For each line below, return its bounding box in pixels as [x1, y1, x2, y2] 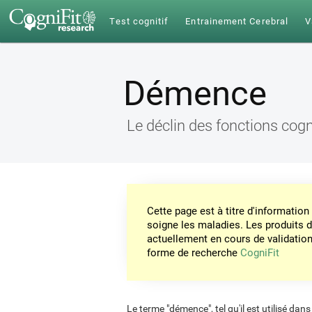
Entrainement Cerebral [185, 16, 289, 26]
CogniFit [240, 247, 280, 260]
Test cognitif [109, 16, 169, 26]
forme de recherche [147, 247, 241, 260]
